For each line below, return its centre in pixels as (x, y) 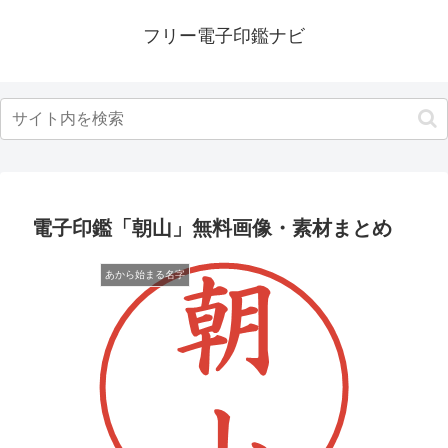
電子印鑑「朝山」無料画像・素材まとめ (212, 228)
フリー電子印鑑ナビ (224, 36)
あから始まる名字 (145, 274)
